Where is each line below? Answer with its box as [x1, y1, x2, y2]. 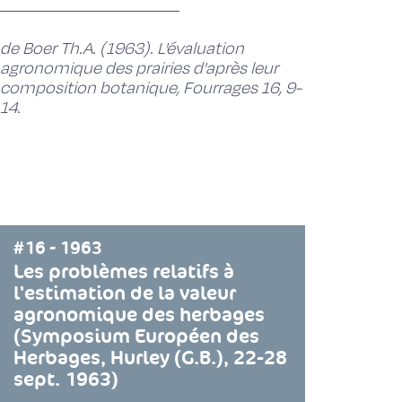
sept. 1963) [13, 366, 118, 392]
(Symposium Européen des [13, 323, 259, 349]
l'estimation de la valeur [13, 280, 236, 306]
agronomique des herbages [13, 301, 265, 328]
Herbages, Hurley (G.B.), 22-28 [13, 345, 287, 371]
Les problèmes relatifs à [13, 258, 234, 284]
